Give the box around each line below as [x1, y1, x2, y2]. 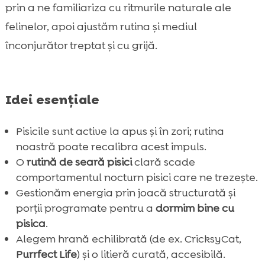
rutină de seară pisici [26, 155, 132, 170]
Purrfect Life [15, 247, 77, 262]
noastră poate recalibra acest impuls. [15, 140, 206, 154]
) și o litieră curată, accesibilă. [76, 247, 225, 262]
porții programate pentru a [15, 201, 156, 216]
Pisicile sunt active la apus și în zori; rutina [15, 124, 224, 139]
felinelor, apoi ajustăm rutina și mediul [5, 20, 197, 34]
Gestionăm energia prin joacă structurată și [15, 186, 235, 201]
